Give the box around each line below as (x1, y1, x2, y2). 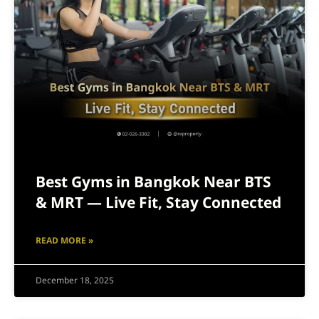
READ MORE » (36, 234, 93, 247)
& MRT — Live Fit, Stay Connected (36, 192, 281, 214)
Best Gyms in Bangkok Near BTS (36, 171, 271, 194)
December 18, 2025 (36, 273, 114, 287)
